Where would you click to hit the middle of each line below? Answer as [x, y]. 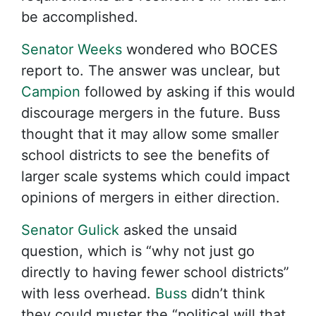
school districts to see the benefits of [145, 155]
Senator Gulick [70, 230]
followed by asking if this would [188, 92]
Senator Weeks [72, 49]
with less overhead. [88, 293]
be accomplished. [80, 17]
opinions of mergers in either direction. [151, 197]
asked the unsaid [178, 230]
